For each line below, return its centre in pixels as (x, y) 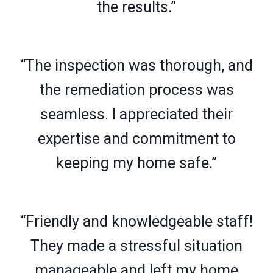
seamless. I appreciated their (136, 114)
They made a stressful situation (136, 246)
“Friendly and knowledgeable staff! (136, 221)
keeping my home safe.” (136, 163)
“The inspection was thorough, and (136, 65)
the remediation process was (136, 90)
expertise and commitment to (136, 138)
